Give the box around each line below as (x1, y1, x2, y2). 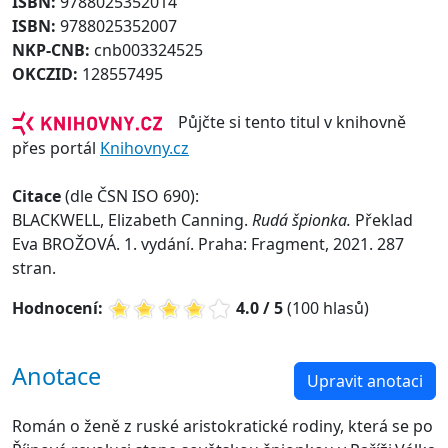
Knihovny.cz (100, 136, 189, 159)
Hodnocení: (12, 296, 103, 319)
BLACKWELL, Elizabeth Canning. (12, 208, 252, 231)
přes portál (12, 136, 100, 159)
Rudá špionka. (252, 208, 355, 231)
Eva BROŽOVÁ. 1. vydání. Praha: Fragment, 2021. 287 (12, 232, 404, 255)
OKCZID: (12, 62, 82, 85)
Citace (12, 184, 61, 207)
